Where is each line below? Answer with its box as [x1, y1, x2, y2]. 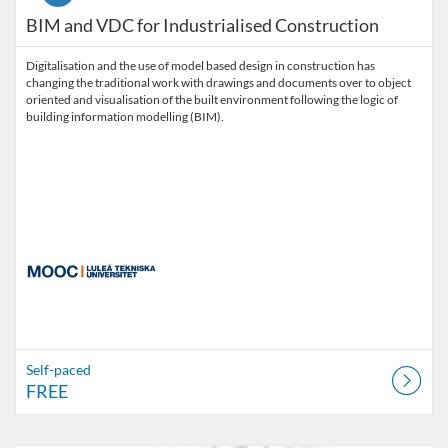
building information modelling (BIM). [26, 109, 224, 124]
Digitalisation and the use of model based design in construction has [26, 58, 375, 73]
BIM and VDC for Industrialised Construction [26, 14, 379, 36]
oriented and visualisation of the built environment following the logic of [26, 92, 398, 107]
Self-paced [26, 361, 91, 378]
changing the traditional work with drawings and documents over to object [26, 75, 411, 90]
